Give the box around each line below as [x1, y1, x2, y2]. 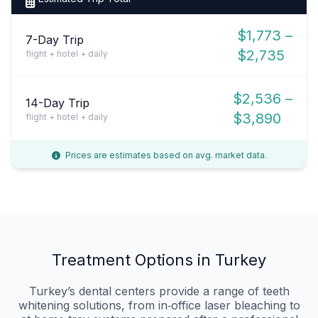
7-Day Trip [26, 32, 84, 47]
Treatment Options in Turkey [52, 250, 266, 269]
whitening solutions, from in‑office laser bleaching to [18, 297, 300, 312]
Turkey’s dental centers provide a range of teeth [28, 283, 290, 298]
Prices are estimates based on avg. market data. [62, 149, 267, 160]
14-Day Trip [26, 95, 89, 110]
